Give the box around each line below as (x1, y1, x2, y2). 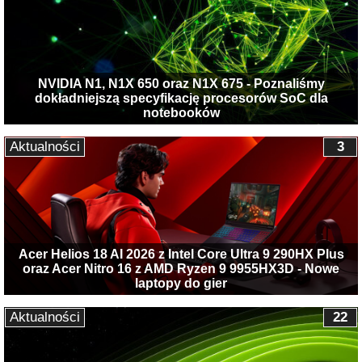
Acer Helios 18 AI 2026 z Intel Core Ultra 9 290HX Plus (18, 246, 344, 261)
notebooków (142, 105, 220, 120)
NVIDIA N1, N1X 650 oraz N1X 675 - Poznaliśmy (37, 76, 325, 90)
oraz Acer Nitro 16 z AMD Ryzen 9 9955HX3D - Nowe (23, 261, 339, 276)
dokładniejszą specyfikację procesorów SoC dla (34, 90, 328, 105)
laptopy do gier (135, 276, 227, 290)
